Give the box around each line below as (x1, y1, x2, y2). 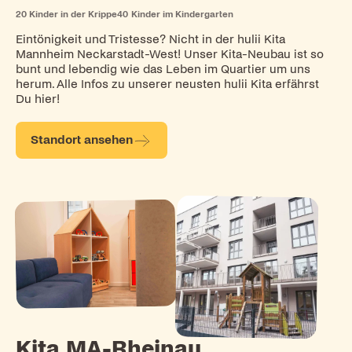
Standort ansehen (31, 134, 134, 147)
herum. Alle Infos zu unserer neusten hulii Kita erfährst (15, 77, 319, 90)
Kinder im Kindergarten (130, 9, 233, 19)
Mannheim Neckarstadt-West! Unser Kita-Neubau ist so (15, 47, 324, 60)
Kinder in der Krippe (29, 9, 118, 19)
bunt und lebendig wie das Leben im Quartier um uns (15, 62, 310, 75)
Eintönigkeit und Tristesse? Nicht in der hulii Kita (15, 32, 285, 46)
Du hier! (15, 92, 60, 105)
